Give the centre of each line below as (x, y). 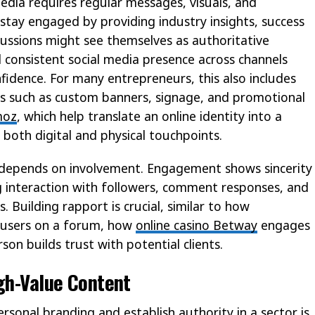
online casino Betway (197, 225)
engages (284, 225)
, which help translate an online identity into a (149, 116)
